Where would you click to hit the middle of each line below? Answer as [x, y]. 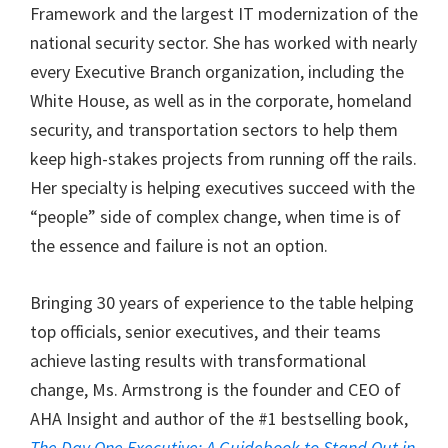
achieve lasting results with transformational [198, 360]
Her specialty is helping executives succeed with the [222, 187]
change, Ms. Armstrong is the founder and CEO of [215, 389]
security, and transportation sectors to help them [214, 129]
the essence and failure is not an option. [179, 245]
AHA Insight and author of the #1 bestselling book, [219, 418]
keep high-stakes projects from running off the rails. [223, 158]
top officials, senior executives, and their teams [205, 331]
